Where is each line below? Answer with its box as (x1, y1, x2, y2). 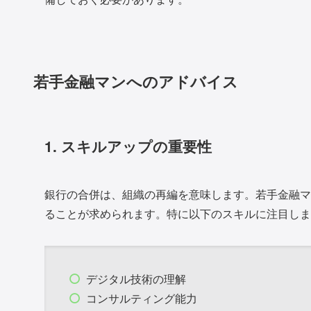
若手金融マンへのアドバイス (33, 70, 238, 93)
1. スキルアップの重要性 (44, 135, 212, 156)
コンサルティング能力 (86, 290, 197, 307)
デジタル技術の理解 (86, 271, 186, 287)
